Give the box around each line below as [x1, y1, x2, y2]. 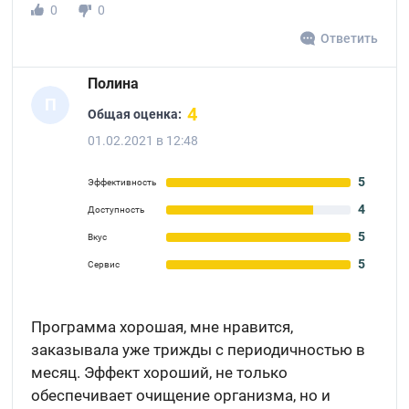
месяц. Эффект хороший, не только [31, 363, 288, 382]
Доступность [88, 204, 145, 215]
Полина [88, 75, 140, 92]
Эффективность [88, 177, 157, 187]
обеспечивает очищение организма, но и [31, 386, 331, 404]
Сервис [88, 259, 121, 269]
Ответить [320, 31, 378, 46]
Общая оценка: [88, 106, 183, 121]
